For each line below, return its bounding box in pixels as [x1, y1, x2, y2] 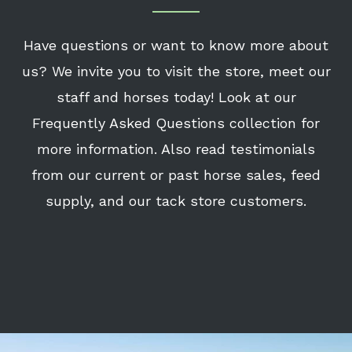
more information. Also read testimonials [37, 141, 315, 158]
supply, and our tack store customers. [46, 192, 306, 210]
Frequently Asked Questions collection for [32, 115, 320, 132]
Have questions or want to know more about [24, 37, 328, 54]
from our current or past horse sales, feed [31, 167, 321, 184]
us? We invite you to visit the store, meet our [21, 63, 331, 80]
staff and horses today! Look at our [56, 89, 296, 106]
